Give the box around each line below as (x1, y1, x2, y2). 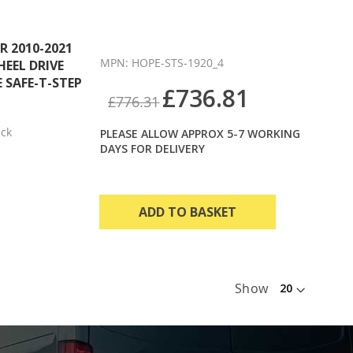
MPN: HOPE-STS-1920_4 (100, 54, 225, 70)
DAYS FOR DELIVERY (100, 140, 206, 156)
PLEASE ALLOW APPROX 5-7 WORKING (100, 125, 301, 141)
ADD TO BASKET (139, 203, 237, 221)
